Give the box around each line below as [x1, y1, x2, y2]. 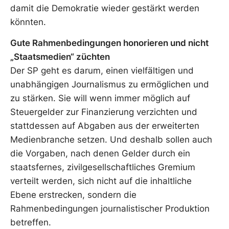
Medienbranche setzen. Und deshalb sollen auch [10, 134, 212, 145]
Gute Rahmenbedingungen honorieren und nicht [10, 38, 209, 49]
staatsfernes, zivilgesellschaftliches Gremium [10, 162, 195, 173]
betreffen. [10, 217, 51, 228]
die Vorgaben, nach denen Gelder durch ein [10, 148, 190, 159]
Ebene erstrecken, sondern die [10, 190, 136, 200]
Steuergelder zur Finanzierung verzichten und [10, 107, 197, 118]
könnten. [10, 17, 46, 27]
